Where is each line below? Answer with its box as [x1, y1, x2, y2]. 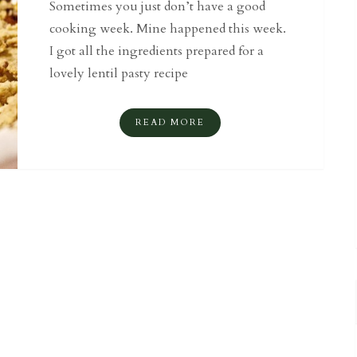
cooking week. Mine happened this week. [49, 20, 287, 37]
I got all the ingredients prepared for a [49, 42, 265, 60]
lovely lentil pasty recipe [49, 65, 189, 82]
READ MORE [135, 116, 206, 128]
